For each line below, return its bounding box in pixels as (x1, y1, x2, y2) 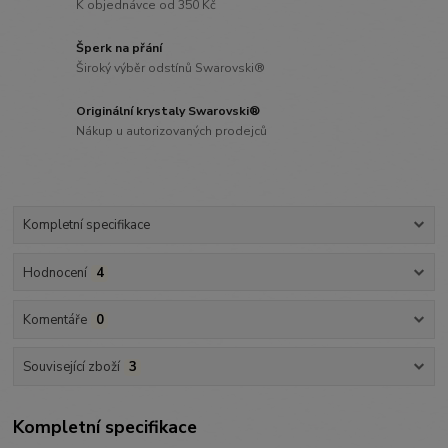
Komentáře (22, 310, 87, 329)
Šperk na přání (76, 40, 163, 57)
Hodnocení (22, 263, 87, 282)
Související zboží (22, 358, 120, 377)
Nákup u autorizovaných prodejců (76, 122, 268, 139)
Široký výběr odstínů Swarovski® (76, 60, 266, 77)
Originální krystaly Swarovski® (76, 103, 261, 120)
